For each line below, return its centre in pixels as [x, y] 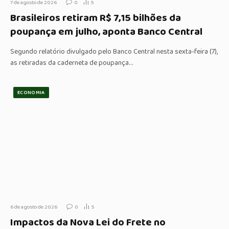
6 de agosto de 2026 [34, 207]
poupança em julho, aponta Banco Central [106, 32]
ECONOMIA [31, 93]
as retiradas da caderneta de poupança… [72, 63]
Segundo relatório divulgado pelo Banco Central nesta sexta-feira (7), [114, 52]
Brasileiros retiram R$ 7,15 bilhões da [96, 18]
